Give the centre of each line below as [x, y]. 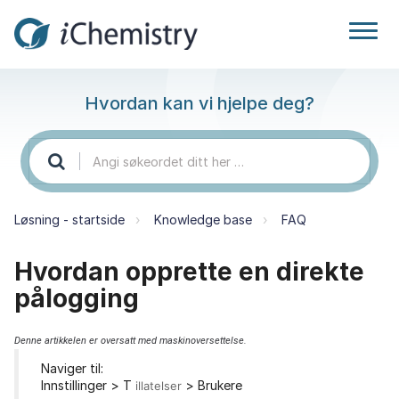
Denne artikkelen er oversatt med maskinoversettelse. [130, 340]
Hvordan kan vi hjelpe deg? [199, 103]
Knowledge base [203, 219]
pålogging [77, 298]
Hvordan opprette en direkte [189, 271]
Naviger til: [72, 369]
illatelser [160, 386]
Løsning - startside [69, 219]
